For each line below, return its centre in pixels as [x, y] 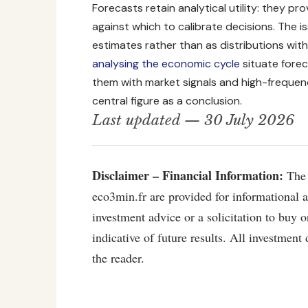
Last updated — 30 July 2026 [193, 120]
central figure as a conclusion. [167, 100]
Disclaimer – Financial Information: [188, 175]
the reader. [118, 257]
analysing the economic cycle [166, 63]
